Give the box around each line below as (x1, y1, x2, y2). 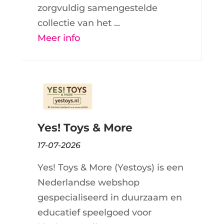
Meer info (37, 32, 80, 43)
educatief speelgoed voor (37, 207, 151, 218)
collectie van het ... (37, 17, 120, 28)
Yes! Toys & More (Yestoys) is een (37, 162, 183, 173)
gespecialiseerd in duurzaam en (37, 192, 182, 203)
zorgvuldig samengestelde (37, 2, 157, 13)
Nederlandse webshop (37, 177, 139, 188)
